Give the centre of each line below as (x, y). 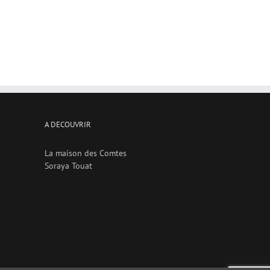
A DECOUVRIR (67, 125)
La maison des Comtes (85, 153)
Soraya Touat (68, 166)
